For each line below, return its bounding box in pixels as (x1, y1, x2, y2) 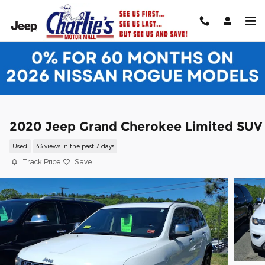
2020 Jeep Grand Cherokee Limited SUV (9, 119, 262, 134)
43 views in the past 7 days (35, 142, 114, 150)
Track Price (22, 157, 60, 166)
